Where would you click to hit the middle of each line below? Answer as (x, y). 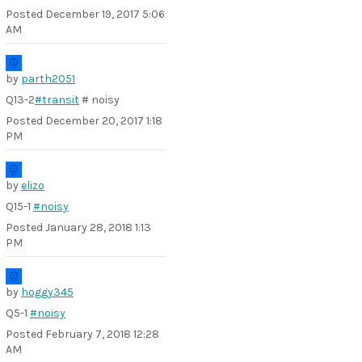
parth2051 (48, 79)
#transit (57, 100)
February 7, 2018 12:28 (102, 334)
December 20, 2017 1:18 (104, 121)
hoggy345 (47, 292)
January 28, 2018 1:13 (98, 227)
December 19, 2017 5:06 (105, 14)
